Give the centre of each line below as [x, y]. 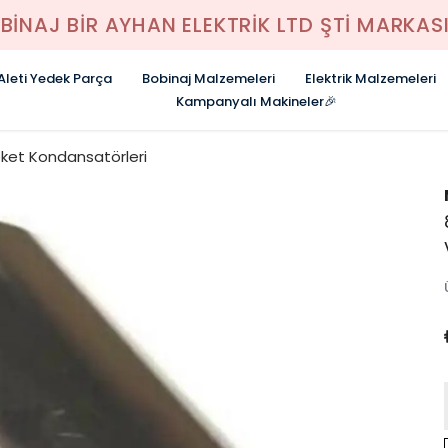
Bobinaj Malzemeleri [208, 78]
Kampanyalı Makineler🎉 [256, 101]
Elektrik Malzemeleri [370, 78]
